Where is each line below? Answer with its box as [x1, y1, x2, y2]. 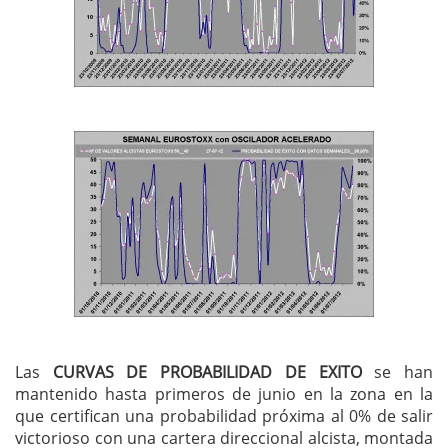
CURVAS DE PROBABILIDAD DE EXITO [52, 361, 362, 384]
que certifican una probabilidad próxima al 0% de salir [15, 405, 433, 428]
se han [361, 361, 434, 384]
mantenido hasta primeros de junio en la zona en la [15, 383, 433, 406]
